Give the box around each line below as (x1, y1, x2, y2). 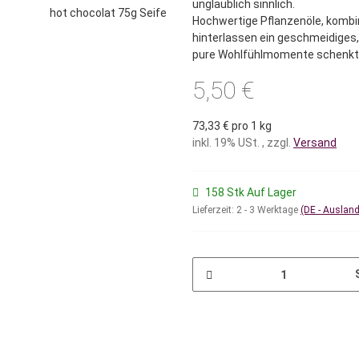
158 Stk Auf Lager (205, 186, 296, 200)
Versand (293, 136, 337, 150)
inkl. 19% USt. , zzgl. (192, 136, 293, 150)
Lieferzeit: (192, 204, 236, 216)
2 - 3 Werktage (236, 204, 301, 216)
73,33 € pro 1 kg (192, 119, 272, 133)
